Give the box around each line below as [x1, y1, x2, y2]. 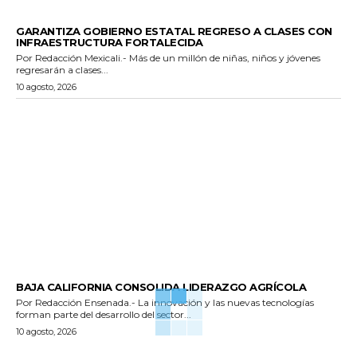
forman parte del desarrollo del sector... [16, 308, 191, 320]
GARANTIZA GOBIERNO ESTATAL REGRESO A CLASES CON [16, 24, 332, 37]
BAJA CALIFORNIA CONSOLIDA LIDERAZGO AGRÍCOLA [16, 280, 306, 293]
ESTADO [16, 12, 57, 24]
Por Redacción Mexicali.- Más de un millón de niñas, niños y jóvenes [16, 51, 84, 64]
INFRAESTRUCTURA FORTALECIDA [16, 35, 203, 49]
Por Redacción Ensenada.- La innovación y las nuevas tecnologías [16, 296, 84, 308]
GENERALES [16, 268, 74, 280]
